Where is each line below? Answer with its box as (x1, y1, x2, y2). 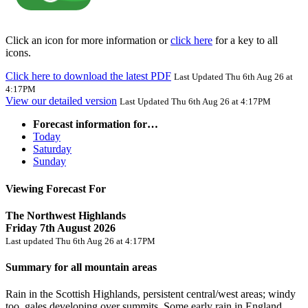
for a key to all (212, 34, 278, 47)
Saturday (33, 143, 71, 155)
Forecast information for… (33, 118, 158, 131)
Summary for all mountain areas (5, 261, 157, 274)
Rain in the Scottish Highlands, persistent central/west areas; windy (5, 288, 296, 300)
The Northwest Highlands (5, 209, 126, 221)
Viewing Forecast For (5, 182, 106, 195)
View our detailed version (5, 95, 117, 107)
